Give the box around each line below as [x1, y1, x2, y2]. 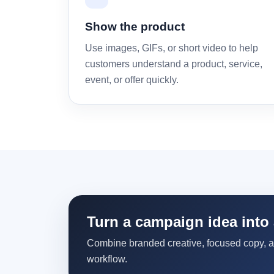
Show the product [85, 20, 185, 33]
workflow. [87, 254, 127, 264]
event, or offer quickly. [85, 75, 179, 85]
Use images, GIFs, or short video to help [85, 43, 258, 53]
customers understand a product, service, [85, 59, 262, 69]
